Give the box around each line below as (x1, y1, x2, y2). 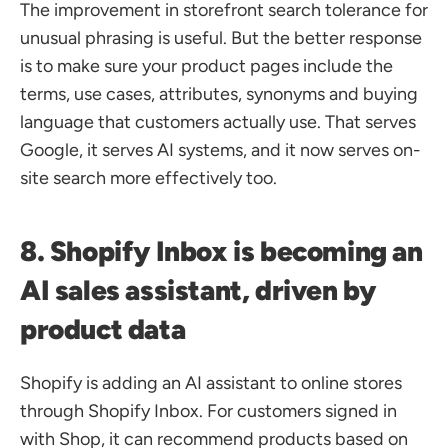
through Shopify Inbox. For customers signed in (20, 400, 397, 422)
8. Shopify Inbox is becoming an (20, 234, 423, 268)
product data (20, 312, 186, 346)
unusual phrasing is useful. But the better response (20, 27, 422, 49)
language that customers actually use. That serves (20, 111, 416, 133)
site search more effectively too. (20, 167, 277, 189)
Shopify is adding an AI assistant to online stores (20, 372, 402, 394)
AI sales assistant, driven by (20, 273, 376, 307)
